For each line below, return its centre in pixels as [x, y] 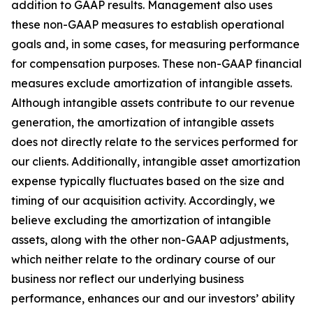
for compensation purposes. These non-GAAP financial [156, 64]
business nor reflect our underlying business [128, 279]
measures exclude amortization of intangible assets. [152, 83]
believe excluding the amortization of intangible [141, 220]
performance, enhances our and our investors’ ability [153, 298]
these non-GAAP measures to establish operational [148, 24]
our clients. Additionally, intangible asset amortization [156, 161]
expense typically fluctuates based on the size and [148, 181]
